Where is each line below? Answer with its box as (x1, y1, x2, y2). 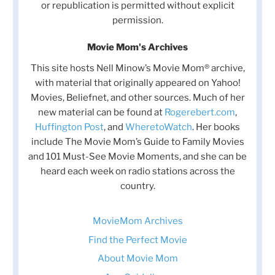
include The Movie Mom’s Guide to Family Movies (31, 136, 244, 147)
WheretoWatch (125, 121, 192, 133)
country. (120, 180, 155, 192)
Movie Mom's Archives (87, 41, 188, 53)
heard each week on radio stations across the (40, 165, 235, 177)
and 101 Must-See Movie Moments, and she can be (28, 150, 247, 162)
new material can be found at (38, 106, 165, 118)
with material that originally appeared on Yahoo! (34, 77, 241, 88)
